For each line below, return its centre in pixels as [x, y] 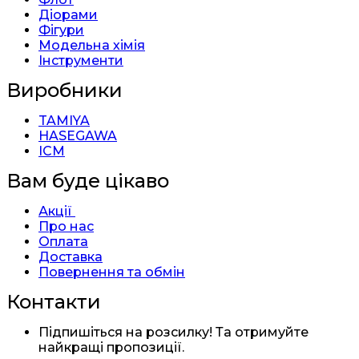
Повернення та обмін [112, 272]
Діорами [68, 15]
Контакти [54, 302]
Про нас [66, 226]
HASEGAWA [78, 136]
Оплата [63, 242]
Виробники [65, 90]
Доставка [71, 257]
